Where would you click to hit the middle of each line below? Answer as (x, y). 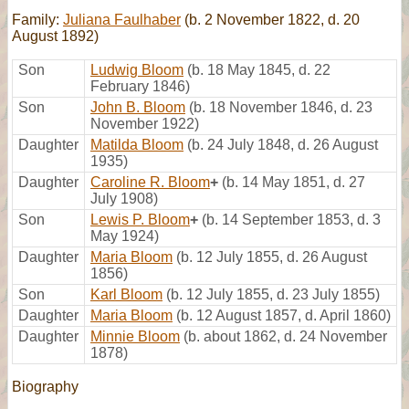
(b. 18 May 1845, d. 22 (259, 69)
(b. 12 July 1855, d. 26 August (272, 257)
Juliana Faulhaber (122, 19)
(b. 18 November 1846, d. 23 (281, 107)
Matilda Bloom (137, 144)
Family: (37, 19)
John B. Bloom (138, 107)
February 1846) (140, 86)
